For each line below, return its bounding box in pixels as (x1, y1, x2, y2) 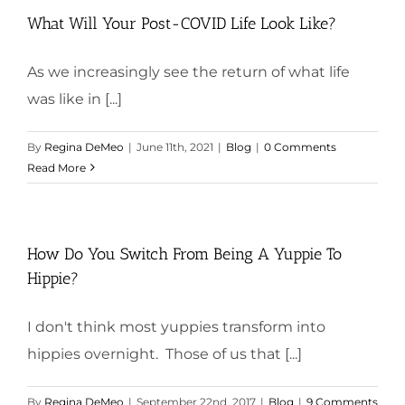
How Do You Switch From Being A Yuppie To (27, 243, 342, 264)
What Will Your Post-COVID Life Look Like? (27, 13, 336, 33)
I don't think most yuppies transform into (27, 317, 325, 335)
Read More (27, 160, 86, 174)
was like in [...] (27, 89, 122, 108)
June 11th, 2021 (137, 139, 213, 154)
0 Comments (264, 139, 336, 154)
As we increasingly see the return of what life (27, 62, 350, 80)
